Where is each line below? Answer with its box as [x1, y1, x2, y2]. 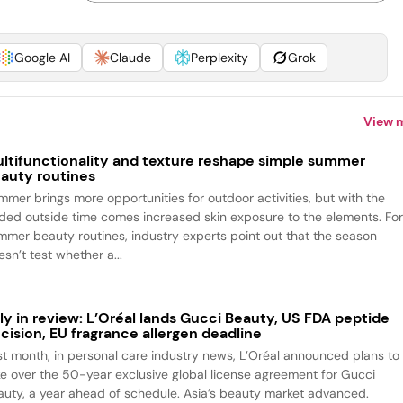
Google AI [13, 49, 70, 67]
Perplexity [190, 49, 248, 67]
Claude [109, 49, 151, 67]
